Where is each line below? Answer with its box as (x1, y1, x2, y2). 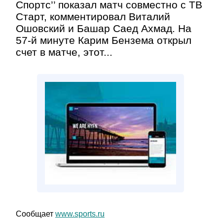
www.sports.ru (55, 210, 105, 218)
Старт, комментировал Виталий (16, 11, 170, 22)
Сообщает (16, 210, 55, 218)
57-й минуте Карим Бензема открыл (16, 35, 191, 46)
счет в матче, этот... (16, 46, 112, 58)
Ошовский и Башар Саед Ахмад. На (16, 23, 191, 34)
